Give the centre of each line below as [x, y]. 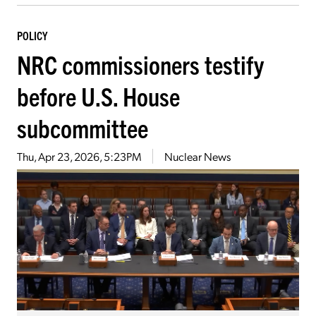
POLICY [32, 35]
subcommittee [83, 127]
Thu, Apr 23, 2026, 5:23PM [79, 156]
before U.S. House [98, 95]
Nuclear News [197, 156]
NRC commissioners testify [140, 63]
